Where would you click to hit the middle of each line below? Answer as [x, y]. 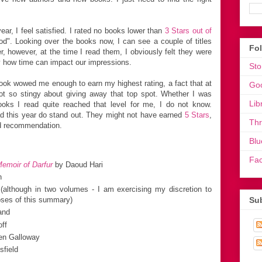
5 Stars [197, 115]
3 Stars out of [188, 30]
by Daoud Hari [78, 164]
